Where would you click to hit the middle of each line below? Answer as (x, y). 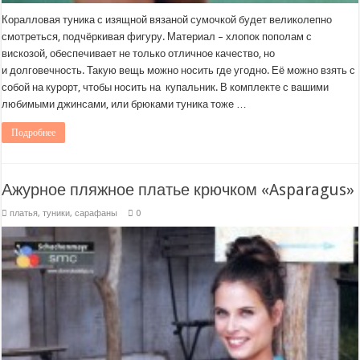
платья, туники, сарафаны (64, 214)
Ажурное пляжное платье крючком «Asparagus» (178, 190)
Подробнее (34, 132)
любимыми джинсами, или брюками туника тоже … (125, 104)
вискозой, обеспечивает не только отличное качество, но (139, 53)
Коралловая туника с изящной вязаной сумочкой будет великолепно (167, 19)
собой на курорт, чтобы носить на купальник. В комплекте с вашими (166, 87)
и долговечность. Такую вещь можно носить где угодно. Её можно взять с (179, 70)
